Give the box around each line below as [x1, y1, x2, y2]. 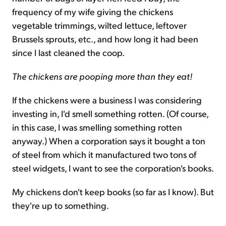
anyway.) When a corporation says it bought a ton [12, 135, 205, 147]
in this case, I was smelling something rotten [12, 121, 182, 133]
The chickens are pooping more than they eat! [12, 70, 192, 82]
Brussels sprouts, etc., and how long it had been [12, 33, 198, 45]
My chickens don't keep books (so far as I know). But [12, 186, 214, 198]
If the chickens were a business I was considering [12, 94, 202, 106]
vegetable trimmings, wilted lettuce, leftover [12, 19, 187, 31]
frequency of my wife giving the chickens [12, 6, 173, 18]
